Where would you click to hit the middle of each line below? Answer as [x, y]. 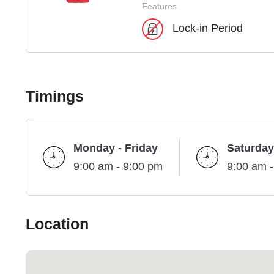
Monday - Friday [116, 148]
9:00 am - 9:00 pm [118, 167]
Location [57, 225]
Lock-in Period [208, 28]
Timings [55, 97]
